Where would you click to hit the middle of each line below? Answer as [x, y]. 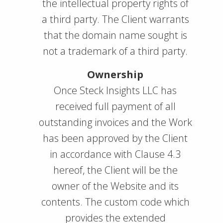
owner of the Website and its [115, 186]
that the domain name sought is [115, 35]
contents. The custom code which [115, 202]
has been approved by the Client [115, 138]
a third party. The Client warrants [115, 19]
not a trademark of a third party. [115, 51]
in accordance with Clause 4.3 [115, 154]
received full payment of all [115, 106]
